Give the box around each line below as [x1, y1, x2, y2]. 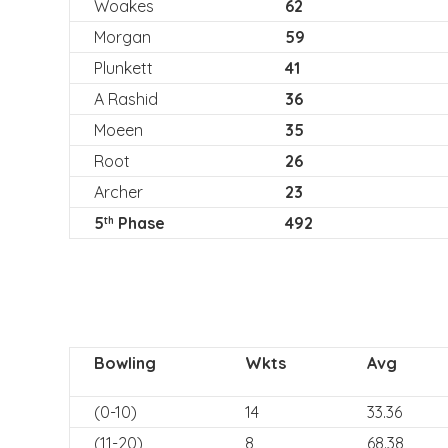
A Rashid [93, 89, 158, 109]
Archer [93, 182, 143, 202]
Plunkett [93, 58, 153, 78]
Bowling [93, 353, 156, 373]
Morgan [93, 27, 151, 47]
